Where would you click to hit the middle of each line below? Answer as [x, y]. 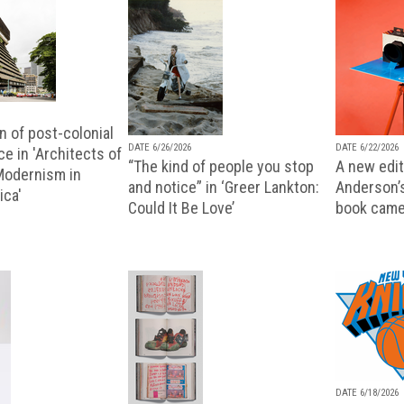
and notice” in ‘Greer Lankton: [224, 187]
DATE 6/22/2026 [367, 147]
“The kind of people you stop [221, 166]
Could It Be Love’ [181, 207]
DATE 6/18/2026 [367, 392]
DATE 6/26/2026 [160, 147]
